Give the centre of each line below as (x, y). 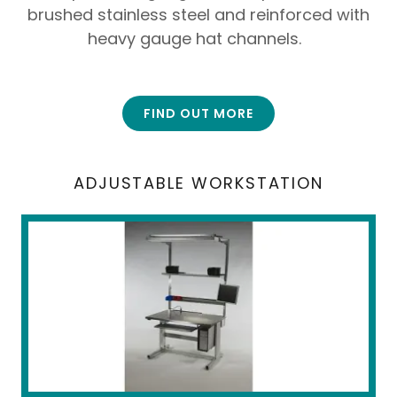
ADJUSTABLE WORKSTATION (198, 183)
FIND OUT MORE (198, 113)
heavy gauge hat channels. (198, 39)
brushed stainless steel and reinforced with (198, 15)
